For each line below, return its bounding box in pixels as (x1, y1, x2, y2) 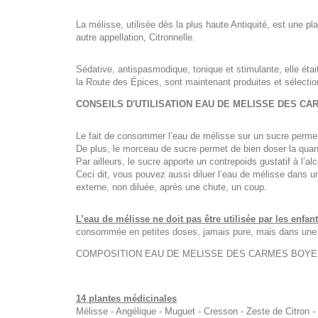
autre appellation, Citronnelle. (76, 32, 195, 43)
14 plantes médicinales (76, 293, 177, 304)
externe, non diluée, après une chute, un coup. (76, 182, 267, 192)
